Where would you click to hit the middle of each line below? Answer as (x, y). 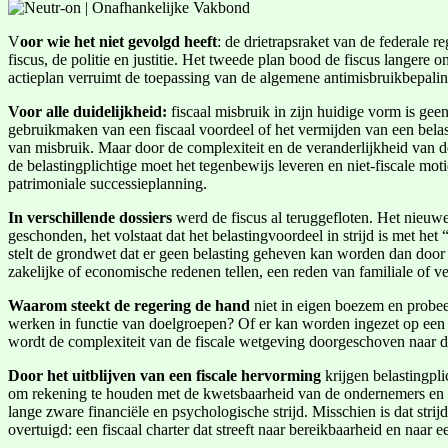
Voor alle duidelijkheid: (89, 111)
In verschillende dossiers (92, 217)
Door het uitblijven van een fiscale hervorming (164, 375)
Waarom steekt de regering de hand (131, 305)
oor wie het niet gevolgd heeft (118, 41)
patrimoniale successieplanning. (107, 183)
